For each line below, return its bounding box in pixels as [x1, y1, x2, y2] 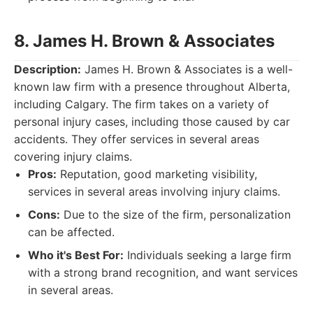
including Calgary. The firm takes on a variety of [14, 97, 269, 111]
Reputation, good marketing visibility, [57, 167, 257, 181]
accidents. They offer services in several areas [14, 132, 259, 146]
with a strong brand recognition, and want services [28, 265, 298, 279]
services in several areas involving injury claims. [28, 184, 280, 198]
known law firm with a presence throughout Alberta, [14, 80, 290, 94]
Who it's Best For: [28, 248, 124, 262]
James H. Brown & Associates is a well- [81, 62, 293, 76]
